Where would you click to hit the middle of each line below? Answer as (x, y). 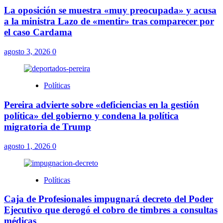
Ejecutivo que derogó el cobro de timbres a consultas (111, 210)
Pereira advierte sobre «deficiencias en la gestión (102, 105)
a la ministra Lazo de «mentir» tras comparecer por (109, 21)
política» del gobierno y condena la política (91, 115)
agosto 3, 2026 (28, 52)
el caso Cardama (38, 32)
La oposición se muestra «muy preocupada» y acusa (110, 10)
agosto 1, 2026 (28, 146)
